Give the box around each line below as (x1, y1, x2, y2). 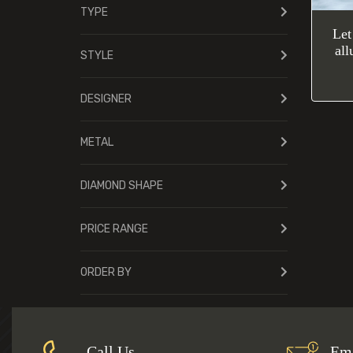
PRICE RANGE (80, 222, 148, 236)
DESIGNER (80, 92, 132, 106)
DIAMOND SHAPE (80, 179, 163, 192)
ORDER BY (80, 266, 132, 279)
